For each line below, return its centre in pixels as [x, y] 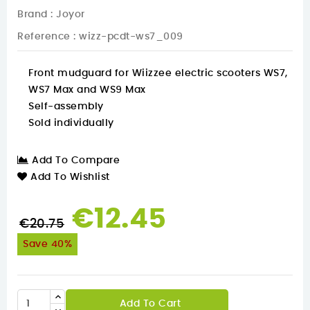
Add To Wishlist [70, 177]
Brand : [35, 15]
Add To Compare [76, 161]
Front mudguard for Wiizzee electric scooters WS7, [158, 74]
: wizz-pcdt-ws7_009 [128, 37]
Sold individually [71, 124]
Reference [44, 37]
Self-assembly [66, 107]
